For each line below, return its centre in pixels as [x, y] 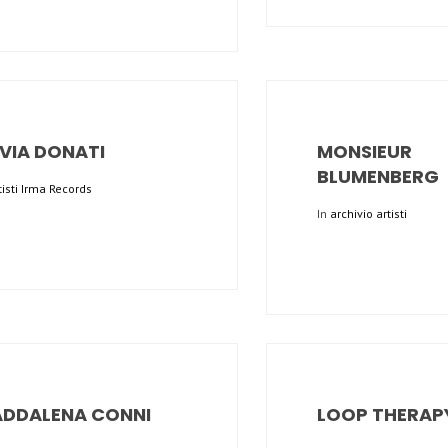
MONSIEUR [364, 151]
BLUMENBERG [378, 176]
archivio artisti [368, 213]
